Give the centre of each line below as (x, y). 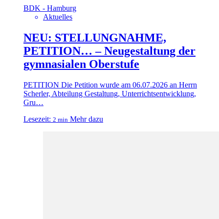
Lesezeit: (37, 119)
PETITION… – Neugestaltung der (109, 51)
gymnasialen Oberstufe (81, 64)
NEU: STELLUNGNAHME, (95, 37)
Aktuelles (58, 17)
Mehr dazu (87, 119)
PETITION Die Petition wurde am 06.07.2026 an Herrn (110, 85)
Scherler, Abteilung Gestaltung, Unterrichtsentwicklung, (110, 93)
